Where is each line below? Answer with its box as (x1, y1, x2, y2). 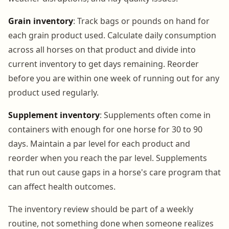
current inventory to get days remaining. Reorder (8, 58, 199, 70)
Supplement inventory (8, 109, 100, 121)
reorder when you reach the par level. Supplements (8, 152, 207, 164)
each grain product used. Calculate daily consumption (8, 29, 216, 41)
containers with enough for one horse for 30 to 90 (8, 123, 202, 135)
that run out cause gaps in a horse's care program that (8, 166, 221, 178)
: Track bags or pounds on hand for (73, 15, 210, 27)
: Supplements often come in (100, 109, 211, 121)
